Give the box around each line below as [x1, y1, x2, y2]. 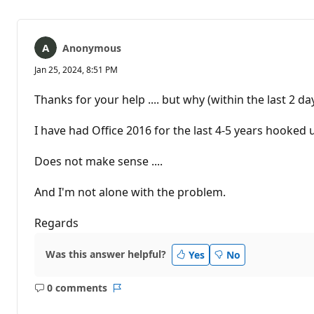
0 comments [46, 281, 107, 295]
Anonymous [62, 41, 121, 55]
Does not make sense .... [34, 153, 163, 169]
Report [116, 287, 149, 301]
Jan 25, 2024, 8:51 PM [34, 63, 118, 76]
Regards [34, 214, 78, 231]
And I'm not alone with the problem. [34, 184, 226, 200]
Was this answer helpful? [46, 247, 166, 261]
